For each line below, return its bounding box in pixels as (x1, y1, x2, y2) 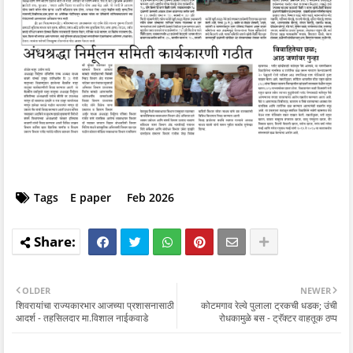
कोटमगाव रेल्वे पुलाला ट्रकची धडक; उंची (201, 299, 337, 313)
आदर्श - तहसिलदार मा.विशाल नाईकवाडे (16, 311, 148, 325)
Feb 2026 (127, 190, 174, 206)
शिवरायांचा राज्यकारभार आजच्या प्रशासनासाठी (16, 299, 174, 313)
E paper (70, 190, 111, 206)
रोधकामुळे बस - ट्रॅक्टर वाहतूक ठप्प (219, 311, 337, 325)
